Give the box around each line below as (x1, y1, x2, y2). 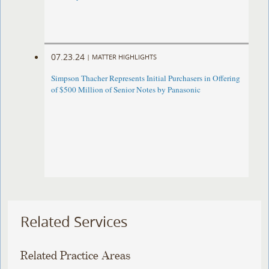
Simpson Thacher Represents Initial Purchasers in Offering (51, 73, 241, 84)
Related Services (20, 212, 128, 232)
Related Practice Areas (20, 249, 131, 262)
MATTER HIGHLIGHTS (92, 52, 157, 61)
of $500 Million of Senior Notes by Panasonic (51, 84, 201, 95)
